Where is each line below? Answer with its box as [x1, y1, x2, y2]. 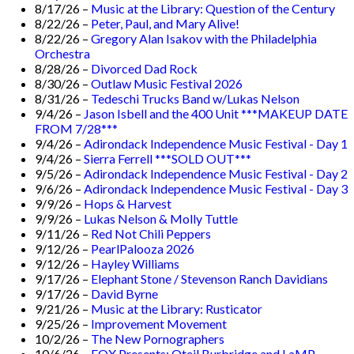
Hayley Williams [91, 255, 180, 271]
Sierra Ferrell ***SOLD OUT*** [84, 150, 252, 166]
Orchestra [35, 45, 91, 61]
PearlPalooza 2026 [91, 240, 195, 256]
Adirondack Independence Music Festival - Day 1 [84, 135, 348, 151]
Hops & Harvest [84, 195, 172, 211]
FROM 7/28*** [35, 120, 119, 136]
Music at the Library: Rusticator [91, 300, 263, 316]
